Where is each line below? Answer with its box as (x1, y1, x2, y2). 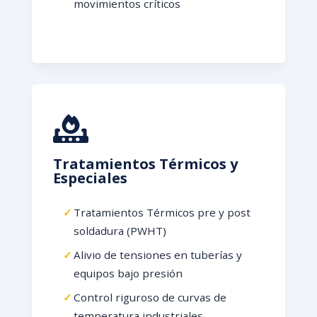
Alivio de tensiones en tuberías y (73, 248, 242, 262)
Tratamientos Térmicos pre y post (73, 205, 250, 219)
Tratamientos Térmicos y (52, 154, 238, 173)
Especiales (52, 168, 127, 188)
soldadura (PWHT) (73, 224, 166, 238)
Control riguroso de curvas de (73, 290, 226, 304)
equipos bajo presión (73, 266, 183, 280)
